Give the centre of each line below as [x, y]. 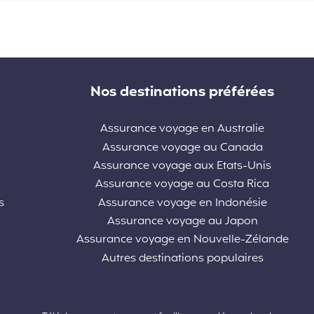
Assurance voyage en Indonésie [182, 203]
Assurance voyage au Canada [182, 148]
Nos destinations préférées [182, 92]
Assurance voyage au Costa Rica [182, 185]
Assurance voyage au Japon [182, 222]
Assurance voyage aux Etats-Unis [182, 166]
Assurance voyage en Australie [182, 129]
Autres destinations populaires [182, 258]
